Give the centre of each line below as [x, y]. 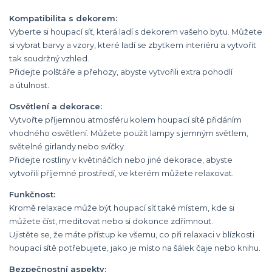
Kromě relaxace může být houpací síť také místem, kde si [122, 208]
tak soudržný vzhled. [49, 58]
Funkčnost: [32, 194]
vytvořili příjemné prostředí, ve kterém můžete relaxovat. [121, 173]
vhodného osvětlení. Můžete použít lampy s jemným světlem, [129, 133]
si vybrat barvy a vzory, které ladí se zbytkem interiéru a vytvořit [133, 45]
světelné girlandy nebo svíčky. [67, 146]
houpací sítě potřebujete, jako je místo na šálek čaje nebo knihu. [135, 248]
